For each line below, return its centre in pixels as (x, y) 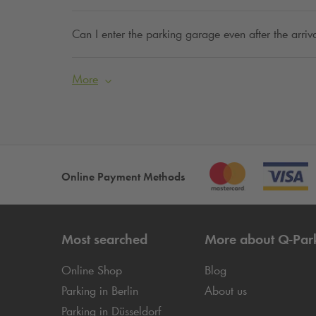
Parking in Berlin (100, 291)
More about (241, 239)
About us (225, 291)
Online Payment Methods (123, 177)
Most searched (104, 239)
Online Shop (92, 271)
